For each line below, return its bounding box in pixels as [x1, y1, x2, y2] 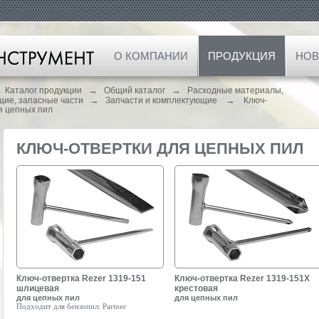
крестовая [174, 283, 218, 293]
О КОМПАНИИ [114, 50, 188, 62]
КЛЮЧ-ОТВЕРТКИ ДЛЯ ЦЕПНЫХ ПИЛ [16, 140, 303, 157]
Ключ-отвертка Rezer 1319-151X [174, 273, 310, 283]
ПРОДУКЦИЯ [208, 50, 276, 62]
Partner [100, 302, 126, 310]
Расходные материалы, [187, 85, 283, 95]
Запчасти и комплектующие [105, 95, 219, 105]
